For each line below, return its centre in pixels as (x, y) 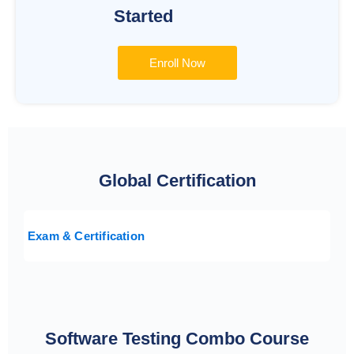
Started (143, 17)
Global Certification (177, 181)
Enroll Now (177, 63)
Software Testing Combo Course (177, 339)
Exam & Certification (86, 236)
